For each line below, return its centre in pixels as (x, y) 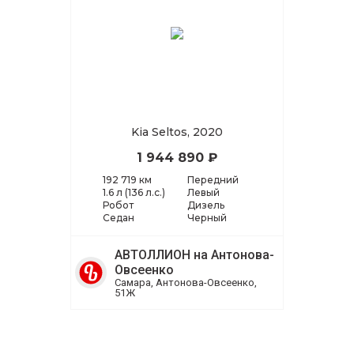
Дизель (206, 205)
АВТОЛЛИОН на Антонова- (194, 254)
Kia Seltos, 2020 (177, 132)
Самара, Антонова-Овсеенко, (186, 282)
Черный (207, 217)
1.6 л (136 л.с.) (134, 192)
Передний (213, 179)
